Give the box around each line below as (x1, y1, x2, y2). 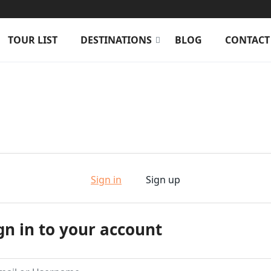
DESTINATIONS (80, 33, 152, 47)
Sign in (91, 173, 122, 186)
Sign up (146, 173, 180, 186)
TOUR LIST (7, 33, 57, 47)
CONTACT (224, 33, 270, 47)
